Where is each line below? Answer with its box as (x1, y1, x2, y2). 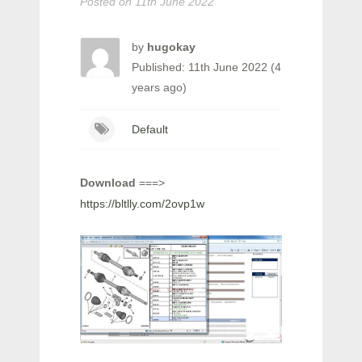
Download (80, 176, 136, 189)
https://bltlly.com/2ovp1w (80, 197, 204, 210)
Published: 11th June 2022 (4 (132, 61, 281, 74)
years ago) (132, 81, 187, 94)
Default (131, 123, 168, 136)
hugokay (147, 40, 196, 53)
